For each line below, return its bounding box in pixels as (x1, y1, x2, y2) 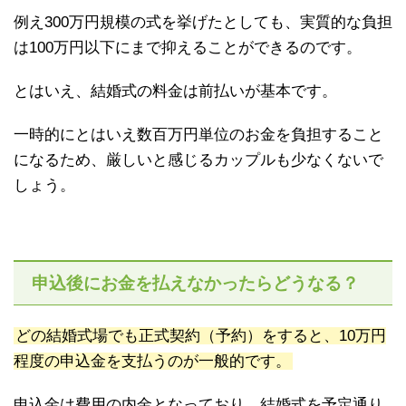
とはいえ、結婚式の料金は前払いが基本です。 (14, 82, 337, 101)
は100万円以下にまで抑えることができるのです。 (14, 39, 362, 57)
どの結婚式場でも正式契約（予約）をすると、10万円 (15, 327, 386, 345)
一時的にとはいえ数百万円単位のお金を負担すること (14, 126, 383, 144)
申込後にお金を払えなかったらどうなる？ (32, 274, 359, 294)
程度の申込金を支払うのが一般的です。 (14, 353, 291, 371)
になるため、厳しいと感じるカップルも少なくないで (14, 151, 383, 169)
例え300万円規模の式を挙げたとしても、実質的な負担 (14, 14, 392, 32)
